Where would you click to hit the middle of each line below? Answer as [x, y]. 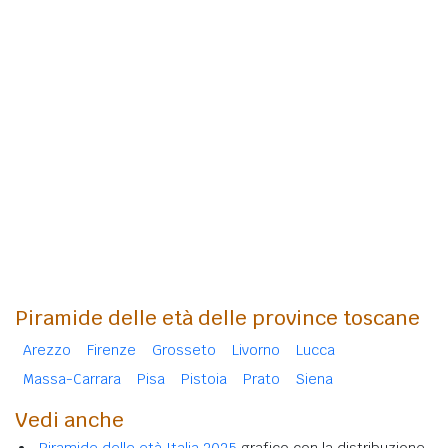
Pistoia [204, 379]
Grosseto [184, 350]
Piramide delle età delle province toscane [217, 318]
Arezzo [47, 350]
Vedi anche [69, 420]
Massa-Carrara [72, 379]
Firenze [111, 350]
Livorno [256, 350]
